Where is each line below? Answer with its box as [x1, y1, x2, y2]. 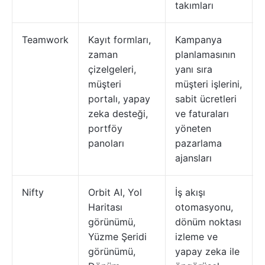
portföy [88, 122, 122, 134]
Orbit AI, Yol [88, 186, 142, 198]
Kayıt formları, [88, 34, 151, 46]
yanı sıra [175, 63, 212, 75]
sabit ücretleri [175, 93, 237, 105]
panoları [88, 137, 124, 149]
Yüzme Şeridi [88, 231, 147, 243]
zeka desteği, [88, 108, 148, 119]
